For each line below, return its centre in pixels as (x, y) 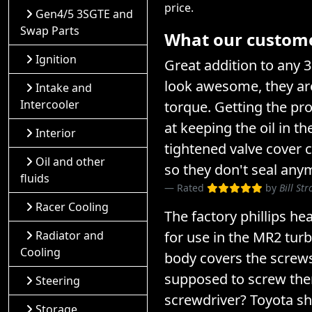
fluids (35, 178)
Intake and (64, 88)
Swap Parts (50, 31)
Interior (56, 133)
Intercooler (50, 104)
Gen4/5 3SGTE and (84, 14)
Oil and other (70, 162)
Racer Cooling (72, 207)
